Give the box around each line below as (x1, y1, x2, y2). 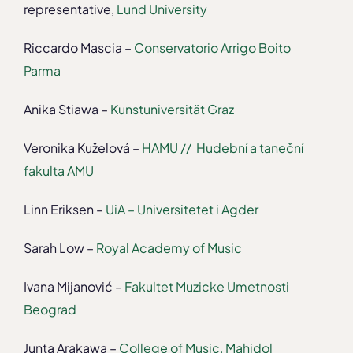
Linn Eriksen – (24, 201, 103, 218)
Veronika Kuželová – (24, 139, 139, 157)
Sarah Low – (24, 240, 94, 257)
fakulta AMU (24, 162, 94, 180)
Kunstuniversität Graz (110, 101, 234, 118)
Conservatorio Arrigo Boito (132, 39, 291, 57)
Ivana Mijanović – (24, 278, 122, 295)
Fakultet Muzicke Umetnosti (122, 278, 289, 295)
